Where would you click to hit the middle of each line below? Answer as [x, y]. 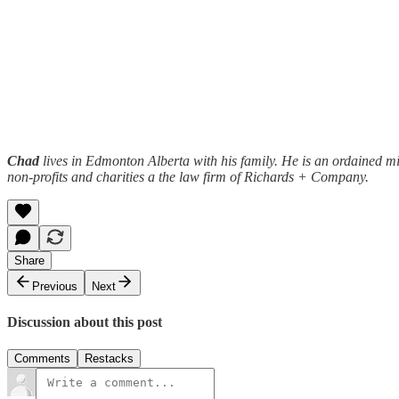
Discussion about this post [85, 322]
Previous [55, 286]
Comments [42, 359]
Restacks [109, 359]
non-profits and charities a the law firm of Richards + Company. [188, 176]
